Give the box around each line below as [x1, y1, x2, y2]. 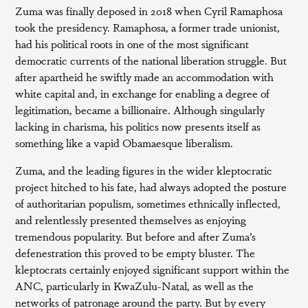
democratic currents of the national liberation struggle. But [15, 52, 287, 68]
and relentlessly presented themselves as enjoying [15, 212, 247, 228]
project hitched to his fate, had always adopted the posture [15, 179, 287, 195]
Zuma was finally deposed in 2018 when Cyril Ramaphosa [15, 3, 283, 19]
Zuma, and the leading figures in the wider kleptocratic [15, 162, 273, 178]
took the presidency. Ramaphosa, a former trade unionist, [15, 19, 280, 35]
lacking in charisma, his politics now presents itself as [15, 118, 261, 134]
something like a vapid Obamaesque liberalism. [15, 135, 234, 151]
